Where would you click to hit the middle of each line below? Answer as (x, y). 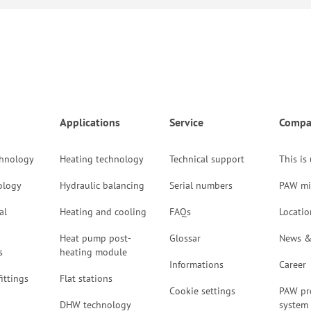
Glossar (185, 238)
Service (186, 123)
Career (292, 265)
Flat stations (86, 279)
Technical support (207, 159)
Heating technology (101, 159)
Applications (90, 123)
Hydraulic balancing (102, 186)
